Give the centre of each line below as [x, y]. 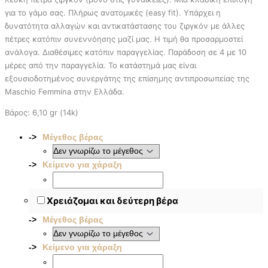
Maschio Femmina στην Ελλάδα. [65, 91]
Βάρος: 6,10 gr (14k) [42, 112]
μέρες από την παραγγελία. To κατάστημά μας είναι [100, 65]
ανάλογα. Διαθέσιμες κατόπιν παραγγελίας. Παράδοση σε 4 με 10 [126, 52]
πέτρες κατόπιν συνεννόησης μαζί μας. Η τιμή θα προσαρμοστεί [124, 39]
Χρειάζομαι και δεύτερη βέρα [112, 200]
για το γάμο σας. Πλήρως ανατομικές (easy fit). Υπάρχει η [113, 12]
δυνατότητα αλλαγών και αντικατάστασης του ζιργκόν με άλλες [125, 25]
